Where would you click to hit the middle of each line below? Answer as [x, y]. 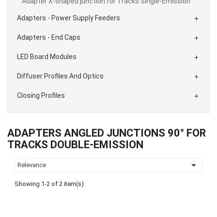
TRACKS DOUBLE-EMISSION [75, 144]
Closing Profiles [41, 95]
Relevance [32, 165]
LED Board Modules [47, 56]
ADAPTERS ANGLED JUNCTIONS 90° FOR [107, 133]
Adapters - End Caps [49, 37]
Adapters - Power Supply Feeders [69, 18]
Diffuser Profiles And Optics [60, 76]
